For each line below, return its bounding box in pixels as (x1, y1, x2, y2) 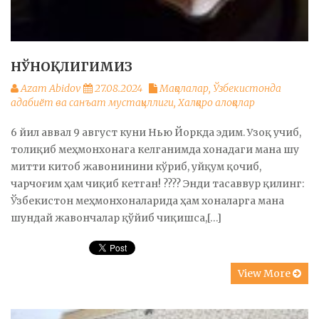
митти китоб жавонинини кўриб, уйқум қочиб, (11, 159, 261, 173)
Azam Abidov (21, 81, 80, 95)
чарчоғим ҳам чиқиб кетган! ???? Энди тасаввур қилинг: (11, 177, 304, 190)
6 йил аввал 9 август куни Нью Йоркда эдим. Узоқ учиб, (11, 125, 301, 139)
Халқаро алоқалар (178, 95, 255, 109)
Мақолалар (159, 81, 209, 95)
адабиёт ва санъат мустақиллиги (11, 95, 174, 109)
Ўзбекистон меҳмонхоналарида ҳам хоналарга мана (11, 194, 284, 207)
